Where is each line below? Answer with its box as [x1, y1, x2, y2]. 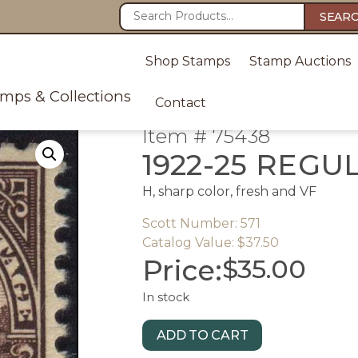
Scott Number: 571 [141, 216, 261, 231]
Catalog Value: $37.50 [141, 235, 279, 250]
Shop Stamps [145, 54, 230, 69]
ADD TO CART [156, 328, 249, 343]
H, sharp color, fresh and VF [141, 184, 316, 199]
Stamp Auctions [249, 54, 351, 69]
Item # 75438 [141, 125, 271, 148]
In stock [141, 290, 189, 304]
